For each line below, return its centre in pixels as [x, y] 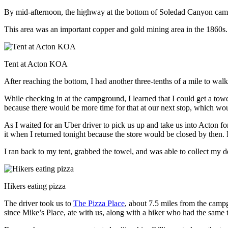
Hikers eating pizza [35, 186]
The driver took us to [39, 203]
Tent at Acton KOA [36, 64]
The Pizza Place [99, 203]
